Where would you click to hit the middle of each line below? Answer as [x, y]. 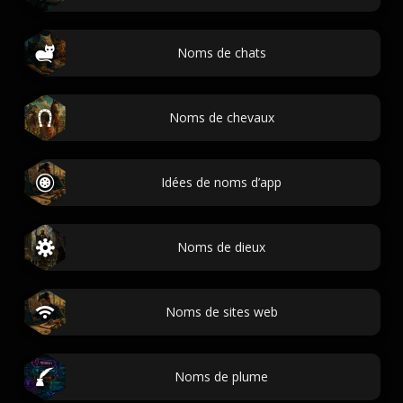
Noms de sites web [221, 312]
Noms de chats [221, 53]
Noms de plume [221, 376]
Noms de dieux [221, 247]
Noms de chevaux [221, 117]
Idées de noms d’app [221, 182]
